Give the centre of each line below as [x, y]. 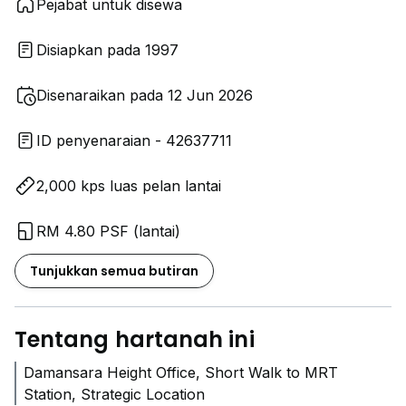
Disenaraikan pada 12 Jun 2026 [145, 95]
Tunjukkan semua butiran [114, 271]
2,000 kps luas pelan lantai [129, 186]
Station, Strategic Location [114, 394]
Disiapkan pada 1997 [107, 50]
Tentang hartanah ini [135, 339]
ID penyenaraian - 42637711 [134, 140]
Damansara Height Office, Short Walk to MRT [181, 372]
